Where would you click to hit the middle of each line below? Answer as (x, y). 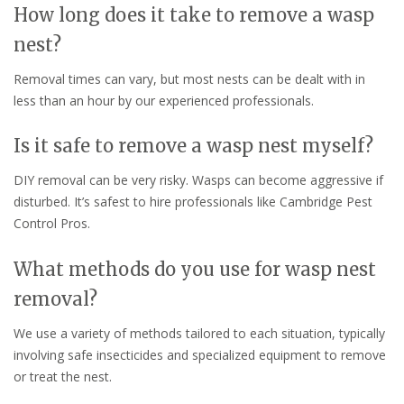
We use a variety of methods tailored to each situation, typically (199, 334)
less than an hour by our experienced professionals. (164, 100)
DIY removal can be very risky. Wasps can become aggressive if (198, 180)
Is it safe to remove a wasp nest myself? (193, 146)
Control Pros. (52, 224)
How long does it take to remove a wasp (194, 14)
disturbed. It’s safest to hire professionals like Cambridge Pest (193, 202)
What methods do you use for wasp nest (195, 270)
